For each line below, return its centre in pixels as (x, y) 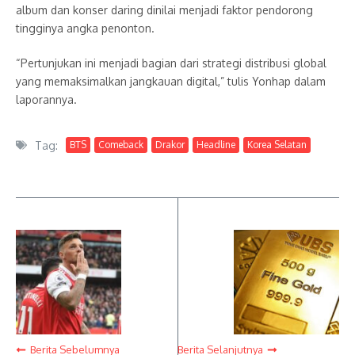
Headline (216, 145)
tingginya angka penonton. (85, 28)
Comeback (121, 145)
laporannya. (46, 99)
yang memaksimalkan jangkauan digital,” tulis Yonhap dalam (171, 81)
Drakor (170, 145)
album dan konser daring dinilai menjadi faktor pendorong (164, 10)
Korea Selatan (277, 145)
